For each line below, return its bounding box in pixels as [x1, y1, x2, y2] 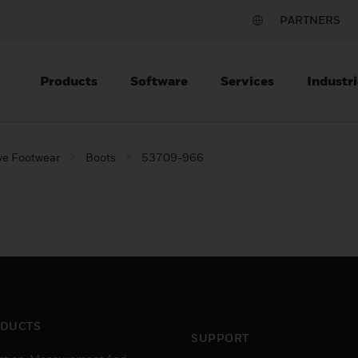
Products [40, 73, 97, 89]
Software [130, 73, 188, 89]
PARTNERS [280, 13, 340, 26]
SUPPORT [191, 331, 249, 344]
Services [221, 73, 274, 89]
